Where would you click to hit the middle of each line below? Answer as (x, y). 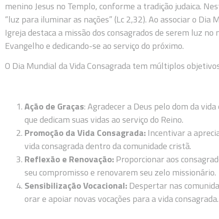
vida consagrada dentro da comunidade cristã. (108, 146)
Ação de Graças (54, 107)
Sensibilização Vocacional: (76, 186)
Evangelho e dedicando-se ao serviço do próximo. (94, 45)
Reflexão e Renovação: (69, 159)
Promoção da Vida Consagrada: (85, 133)
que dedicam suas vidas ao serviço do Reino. (104, 120)
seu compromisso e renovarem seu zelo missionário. (120, 173)
